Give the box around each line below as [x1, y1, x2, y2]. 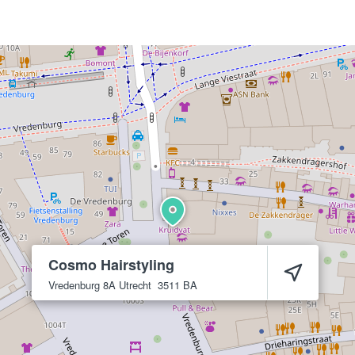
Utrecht [119, 277, 151, 292]
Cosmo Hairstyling [48, 254, 174, 275]
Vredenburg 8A [48, 277, 116, 292]
